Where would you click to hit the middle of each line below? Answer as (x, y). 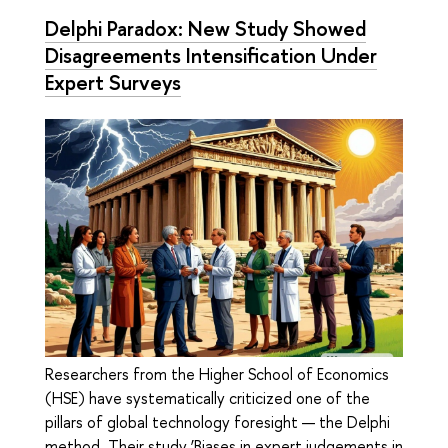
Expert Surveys (113, 82)
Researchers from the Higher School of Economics (217, 373)
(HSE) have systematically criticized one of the (207, 397)
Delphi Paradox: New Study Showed (205, 28)
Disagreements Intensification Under (211, 55)
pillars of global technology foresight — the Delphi (217, 421)
